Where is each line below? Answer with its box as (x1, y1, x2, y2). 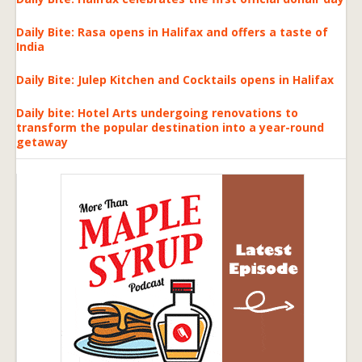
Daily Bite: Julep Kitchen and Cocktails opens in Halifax (16, 71, 334, 87)
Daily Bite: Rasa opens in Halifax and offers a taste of (16, 23, 328, 40)
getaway (16, 133, 68, 149)
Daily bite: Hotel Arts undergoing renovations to (16, 104, 298, 120)
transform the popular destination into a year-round (16, 119, 324, 135)
